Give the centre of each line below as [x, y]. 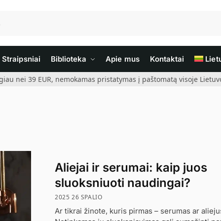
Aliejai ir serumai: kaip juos [131, 167]
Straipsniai [21, 59]
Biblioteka [69, 59]
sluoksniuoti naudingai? [123, 183]
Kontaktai [167, 59]
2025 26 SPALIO [79, 197]
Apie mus [123, 59]
